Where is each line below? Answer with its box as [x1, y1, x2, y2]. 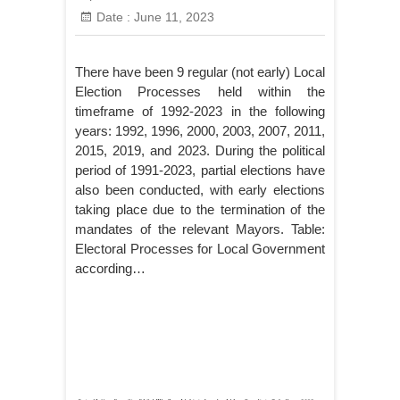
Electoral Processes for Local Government [75, 240, 325, 256]
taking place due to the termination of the [75, 201, 325, 217]
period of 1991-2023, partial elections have [75, 162, 325, 178]
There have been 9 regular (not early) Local [75, 63, 325, 79]
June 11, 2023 [130, 9, 214, 24]
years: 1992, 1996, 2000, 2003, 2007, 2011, [75, 122, 325, 138]
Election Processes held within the [75, 83, 325, 99]
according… [75, 260, 146, 276]
